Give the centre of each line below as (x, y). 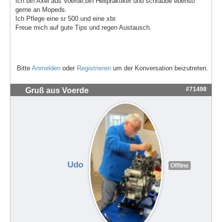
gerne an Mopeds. (41, 10)
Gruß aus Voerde (57, 90)
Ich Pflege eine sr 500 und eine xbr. (66, 19)
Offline (179, 165)
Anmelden (46, 68)
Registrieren (94, 68)
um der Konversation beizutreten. (160, 68)
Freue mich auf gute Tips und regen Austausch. (83, 28)
